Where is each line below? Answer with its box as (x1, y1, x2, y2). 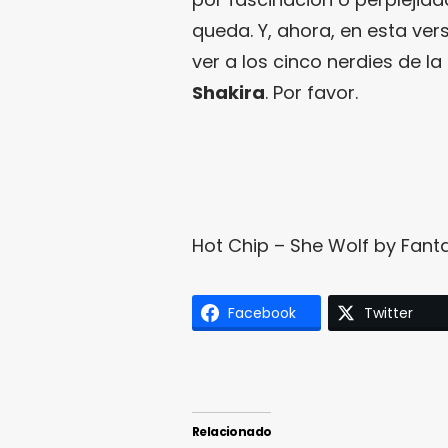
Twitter (364, 302, 413, 323)
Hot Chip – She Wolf (192, 232, 369, 258)
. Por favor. (265, 79, 358, 105)
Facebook (228, 302, 296, 323)
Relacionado (192, 422, 272, 440)
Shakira (192, 79, 265, 105)
